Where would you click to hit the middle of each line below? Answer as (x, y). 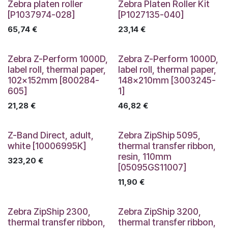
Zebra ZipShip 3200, (159, 211)
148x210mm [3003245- (167, 80)
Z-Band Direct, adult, (51, 135)
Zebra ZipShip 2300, (49, 211)
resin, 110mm (145, 156)
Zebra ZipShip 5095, (159, 135)
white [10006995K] (47, 146)
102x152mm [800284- (53, 80)
